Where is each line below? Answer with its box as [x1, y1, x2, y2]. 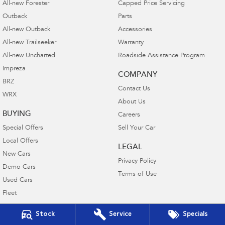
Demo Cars [3, 164, 36, 171]
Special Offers [3, 125, 43, 132]
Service [109, 211, 132, 217]
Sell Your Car [118, 125, 155, 132]
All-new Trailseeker [3, 40, 56, 47]
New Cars [3, 151, 31, 158]
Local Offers [3, 138, 38, 145]
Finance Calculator [3, 216, 56, 223]
